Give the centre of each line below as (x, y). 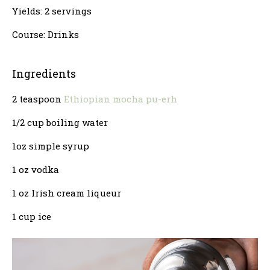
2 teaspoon (38, 99)
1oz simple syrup (51, 146)
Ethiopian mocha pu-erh (121, 99)
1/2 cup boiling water (60, 122)
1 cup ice (32, 216)
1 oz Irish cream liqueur (67, 193)
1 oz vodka (36, 169)
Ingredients (44, 73)
